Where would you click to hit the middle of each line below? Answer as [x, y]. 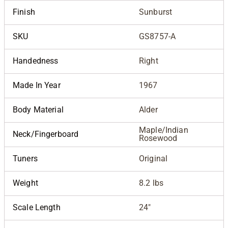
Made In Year [37, 85]
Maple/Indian [164, 130]
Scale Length [37, 207]
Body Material [38, 109]
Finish [24, 12]
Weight [25, 183]
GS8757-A [158, 36]
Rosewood [158, 138]
